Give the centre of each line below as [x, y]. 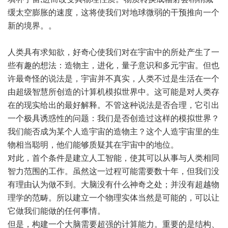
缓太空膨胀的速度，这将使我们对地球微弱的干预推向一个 [113, 12]
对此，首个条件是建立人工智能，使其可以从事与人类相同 [113, 158]
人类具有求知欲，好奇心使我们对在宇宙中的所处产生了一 [113, 52]
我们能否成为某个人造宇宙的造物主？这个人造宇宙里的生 [113, 132]
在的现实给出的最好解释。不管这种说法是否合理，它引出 [113, 105]
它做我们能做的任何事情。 [56, 211]
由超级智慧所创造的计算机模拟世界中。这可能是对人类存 [113, 92]
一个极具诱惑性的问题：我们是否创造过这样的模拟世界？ [113, 118]
